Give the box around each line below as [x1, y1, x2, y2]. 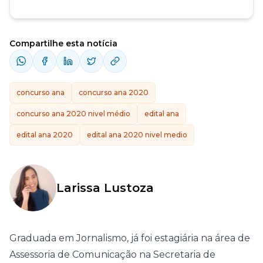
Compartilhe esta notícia [9, 38, 117, 49]
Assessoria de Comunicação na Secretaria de [9, 249, 215, 261]
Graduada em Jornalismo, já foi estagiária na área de [9, 232, 250, 244]
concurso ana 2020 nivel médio [16, 109, 130, 119]
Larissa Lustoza [56, 181, 154, 195]
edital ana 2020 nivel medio [87, 130, 187, 140]
